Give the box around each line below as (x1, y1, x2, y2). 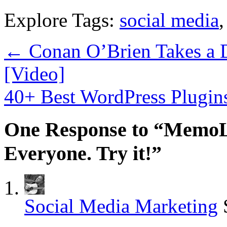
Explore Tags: (4, 9, 120, 31)
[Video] (4, 62, 65, 85)
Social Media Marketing (24, 195, 218, 217)
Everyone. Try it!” (4, 141, 162, 165)
